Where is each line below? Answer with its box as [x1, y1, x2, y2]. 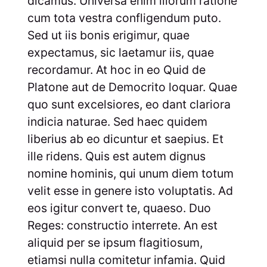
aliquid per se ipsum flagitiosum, [27, 235, 203, 250]
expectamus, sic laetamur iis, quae [27, 45, 214, 60]
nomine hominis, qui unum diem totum [27, 166, 234, 181]
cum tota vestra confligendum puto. [27, 10, 221, 25]
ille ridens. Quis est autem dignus [27, 148, 206, 163]
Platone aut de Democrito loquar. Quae [27, 79, 237, 94]
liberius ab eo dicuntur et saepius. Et [27, 131, 223, 146]
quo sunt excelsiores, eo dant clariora [27, 97, 231, 111]
